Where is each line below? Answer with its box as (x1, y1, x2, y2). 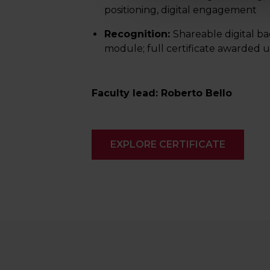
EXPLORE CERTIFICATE (110, 139, 225, 150)
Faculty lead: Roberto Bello (92, 87, 232, 99)
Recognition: (104, 28, 173, 40)
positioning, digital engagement (104, 4, 257, 16)
